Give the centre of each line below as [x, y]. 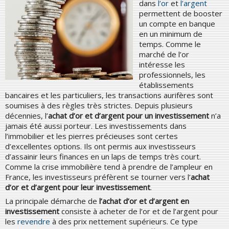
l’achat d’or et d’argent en [144, 201]
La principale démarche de [52, 201]
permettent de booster [181, 13]
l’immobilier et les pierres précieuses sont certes [91, 136]
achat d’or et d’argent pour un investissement [130, 115]
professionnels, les [172, 74]
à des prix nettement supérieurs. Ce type [124, 221]
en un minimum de [171, 33]
